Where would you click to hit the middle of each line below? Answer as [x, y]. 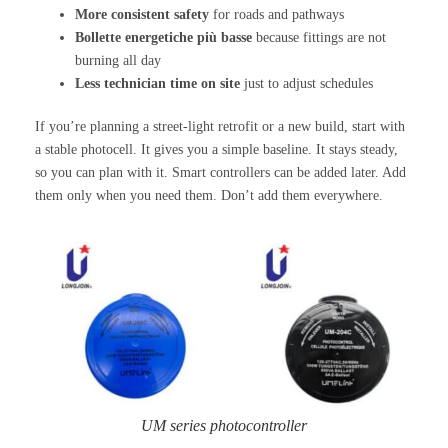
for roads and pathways [276, 15]
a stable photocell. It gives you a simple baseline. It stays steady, [216, 150]
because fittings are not [319, 38]
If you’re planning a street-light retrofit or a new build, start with [220, 127]
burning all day [118, 61]
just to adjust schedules [306, 84]
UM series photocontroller [224, 425]
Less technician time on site [157, 84]
